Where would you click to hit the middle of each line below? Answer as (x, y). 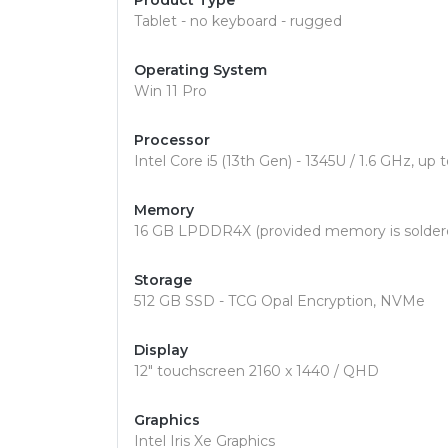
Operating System (200, 70)
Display (161, 350)
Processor (172, 140)
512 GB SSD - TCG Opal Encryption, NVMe (279, 301)
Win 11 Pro (170, 91)
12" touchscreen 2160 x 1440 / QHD (256, 371)
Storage (163, 280)
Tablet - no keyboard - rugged (238, 21)
